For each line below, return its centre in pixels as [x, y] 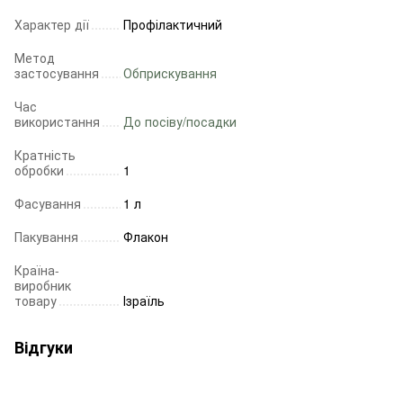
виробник [43, 286]
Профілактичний [173, 25]
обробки [39, 170]
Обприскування [170, 73]
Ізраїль [144, 301]
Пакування [46, 237]
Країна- [37, 270]
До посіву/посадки [180, 122]
